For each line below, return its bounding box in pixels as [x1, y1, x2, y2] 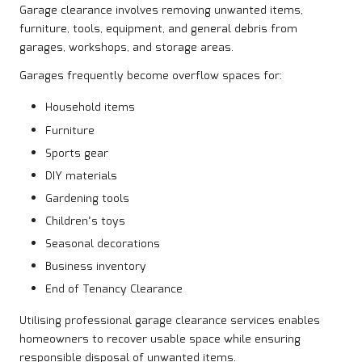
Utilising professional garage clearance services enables [19, 312, 320, 330]
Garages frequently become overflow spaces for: [19, 67, 282, 86]
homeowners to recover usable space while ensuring [19, 330, 301, 349]
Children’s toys [45, 212, 125, 230]
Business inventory [45, 258, 146, 276]
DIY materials [45, 166, 117, 185]
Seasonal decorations [45, 235, 160, 254]
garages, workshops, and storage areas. [19, 39, 234, 57]
